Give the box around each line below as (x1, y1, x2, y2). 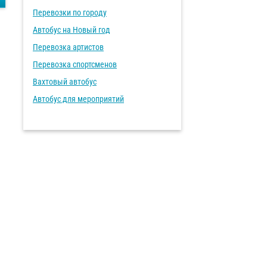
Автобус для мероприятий (33, 94, 124, 104)
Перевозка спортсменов (33, 60, 117, 69)
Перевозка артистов (33, 42, 104, 52)
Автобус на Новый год (33, 25, 110, 35)
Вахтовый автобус (33, 77, 97, 86)
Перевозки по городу (33, 8, 107, 17)
